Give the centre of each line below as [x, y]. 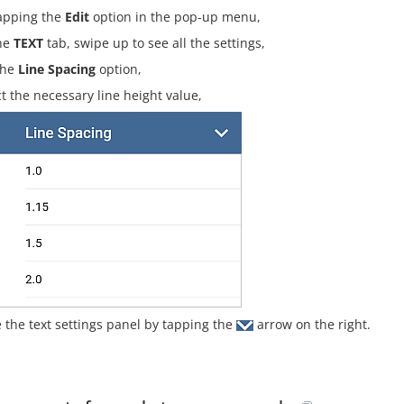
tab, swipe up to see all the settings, [154, 42]
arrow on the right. [312, 324]
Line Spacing [57, 69]
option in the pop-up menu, [175, 16]
